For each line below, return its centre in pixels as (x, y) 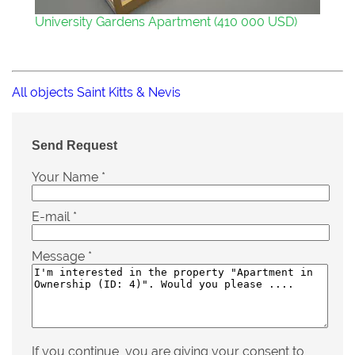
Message (60, 256)
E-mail (52, 216)
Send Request (74, 145)
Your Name (67, 177)
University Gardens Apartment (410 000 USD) (166, 22)
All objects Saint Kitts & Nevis (96, 93)
